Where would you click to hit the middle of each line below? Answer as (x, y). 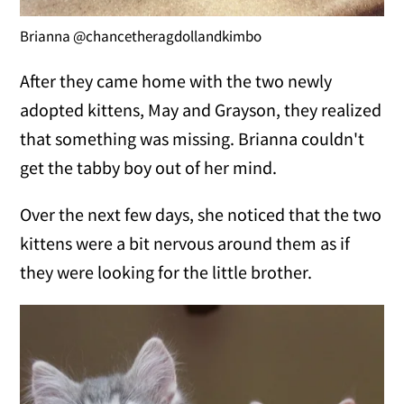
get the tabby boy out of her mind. (149, 168)
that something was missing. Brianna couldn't (193, 139)
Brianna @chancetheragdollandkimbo (141, 37)
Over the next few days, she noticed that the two (201, 215)
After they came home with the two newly (176, 81)
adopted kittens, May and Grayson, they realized (201, 110)
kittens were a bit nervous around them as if (185, 243)
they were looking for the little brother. (166, 272)
